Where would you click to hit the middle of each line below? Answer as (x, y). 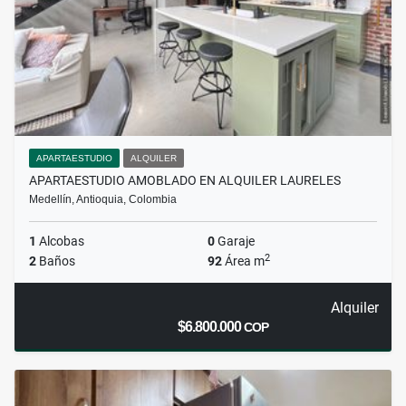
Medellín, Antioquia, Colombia (103, 200)
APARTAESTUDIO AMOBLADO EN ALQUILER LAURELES (185, 181)
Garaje (235, 242)
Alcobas (60, 242)
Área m (243, 261)
